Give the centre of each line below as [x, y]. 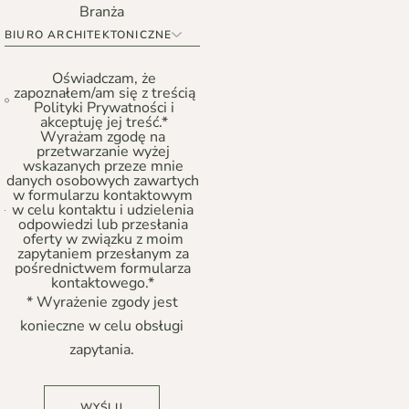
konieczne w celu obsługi [102, 326]
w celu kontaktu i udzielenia [103, 210]
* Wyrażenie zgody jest [102, 302]
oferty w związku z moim [103, 239]
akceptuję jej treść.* [105, 122]
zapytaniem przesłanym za [103, 254]
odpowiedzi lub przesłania [103, 225]
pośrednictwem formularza [103, 268]
